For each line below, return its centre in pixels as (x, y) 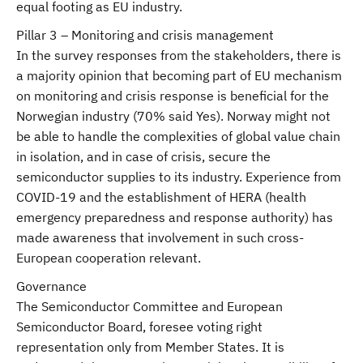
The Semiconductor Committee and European (149, 306)
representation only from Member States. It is (150, 347)
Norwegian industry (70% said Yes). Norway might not (173, 116)
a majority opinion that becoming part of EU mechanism (179, 75)
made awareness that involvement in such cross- (160, 237)
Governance (51, 286)
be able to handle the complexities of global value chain (178, 136)
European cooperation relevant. (109, 258)
